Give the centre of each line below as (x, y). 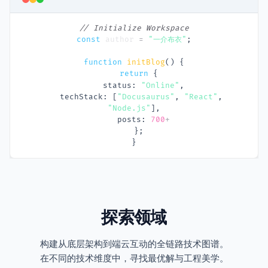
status (117, 85)
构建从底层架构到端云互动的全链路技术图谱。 (134, 244)
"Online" (160, 85)
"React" (201, 97)
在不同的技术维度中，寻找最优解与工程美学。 (134, 258)
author (120, 40)
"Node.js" (129, 108)
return (134, 74)
